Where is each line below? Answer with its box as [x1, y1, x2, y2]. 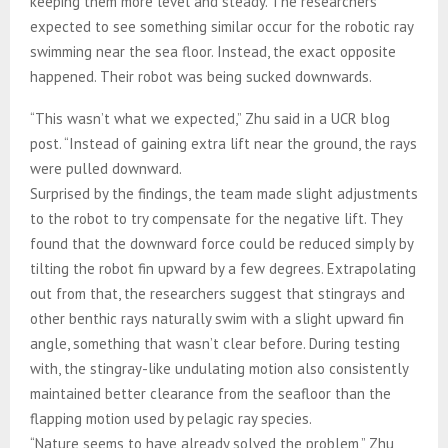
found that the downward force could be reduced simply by [30, 233, 413, 253]
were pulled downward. [30, 158, 185, 178]
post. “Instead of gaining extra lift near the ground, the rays [30, 133, 417, 153]
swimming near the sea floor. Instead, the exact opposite [30, 41, 396, 61]
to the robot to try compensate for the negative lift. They [30, 208, 402, 228]
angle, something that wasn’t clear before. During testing [30, 333, 400, 353]
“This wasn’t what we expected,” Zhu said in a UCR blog [30, 108, 390, 128]
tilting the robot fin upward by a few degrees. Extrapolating [30, 258, 416, 278]
